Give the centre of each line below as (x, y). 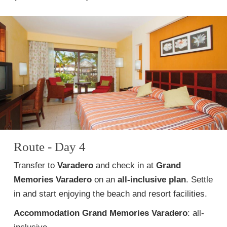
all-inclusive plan (152, 180)
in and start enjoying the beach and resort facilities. (110, 194)
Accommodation (47, 213)
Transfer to (35, 165)
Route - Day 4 (50, 147)
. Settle (199, 180)
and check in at (125, 165)
